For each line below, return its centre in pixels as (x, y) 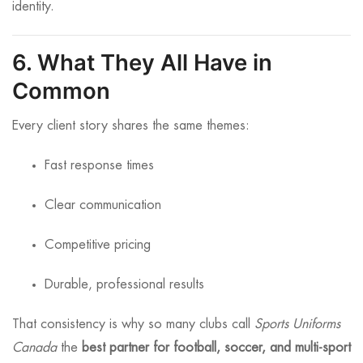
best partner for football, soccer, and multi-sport (216, 348)
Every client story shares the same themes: (131, 126)
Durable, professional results (124, 285)
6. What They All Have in (142, 63)
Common (61, 91)
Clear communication (103, 205)
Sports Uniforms (297, 325)
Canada (34, 348)
